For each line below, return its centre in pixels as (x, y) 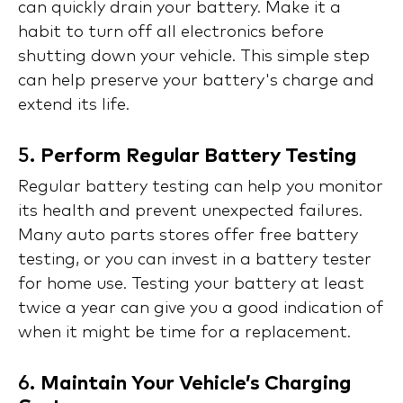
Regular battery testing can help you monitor (201, 188)
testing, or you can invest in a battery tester (195, 260)
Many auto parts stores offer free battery (188, 236)
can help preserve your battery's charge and (196, 81)
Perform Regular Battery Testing (199, 157)
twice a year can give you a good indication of (201, 309)
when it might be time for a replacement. (184, 333)
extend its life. (74, 106)
